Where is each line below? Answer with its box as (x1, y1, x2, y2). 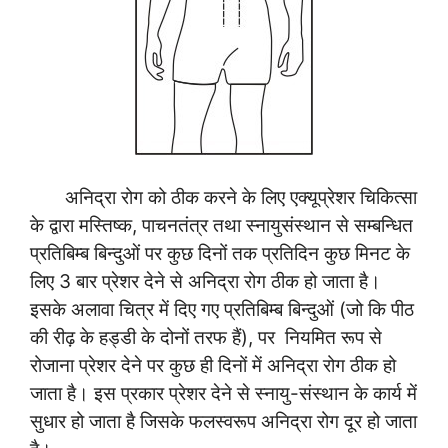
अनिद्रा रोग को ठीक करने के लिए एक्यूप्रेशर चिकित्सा (30, 185, 417, 209)
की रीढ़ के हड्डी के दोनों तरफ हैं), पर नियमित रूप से (30, 325, 382, 349)
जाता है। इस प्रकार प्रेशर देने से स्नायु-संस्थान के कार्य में (30, 381, 417, 405)
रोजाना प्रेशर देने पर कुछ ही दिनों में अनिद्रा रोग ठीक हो (30, 353, 396, 377)
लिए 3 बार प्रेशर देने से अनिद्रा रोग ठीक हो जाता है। (30, 269, 381, 293)
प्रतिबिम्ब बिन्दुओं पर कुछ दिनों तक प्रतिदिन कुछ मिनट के (30, 241, 410, 265)
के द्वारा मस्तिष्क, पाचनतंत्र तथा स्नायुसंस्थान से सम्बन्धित (30, 213, 413, 237)
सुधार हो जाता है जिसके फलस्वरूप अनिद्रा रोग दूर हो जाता (30, 409, 417, 433)
